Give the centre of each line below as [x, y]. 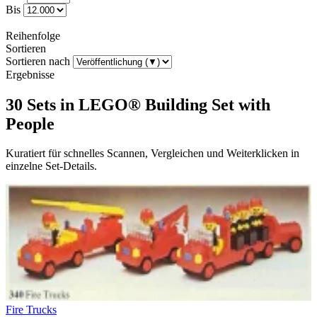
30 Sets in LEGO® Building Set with [138, 104]
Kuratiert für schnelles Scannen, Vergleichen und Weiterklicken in [152, 154]
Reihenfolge [33, 35]
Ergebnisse [30, 74]
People [30, 123]
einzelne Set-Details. [51, 166]
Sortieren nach [38, 61]
